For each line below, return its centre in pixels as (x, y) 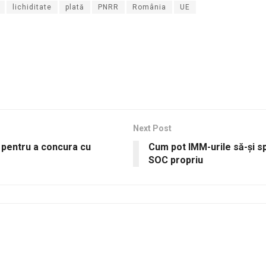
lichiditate (32, 7)
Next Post (152, 129)
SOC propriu (176, 160)
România (149, 7)
